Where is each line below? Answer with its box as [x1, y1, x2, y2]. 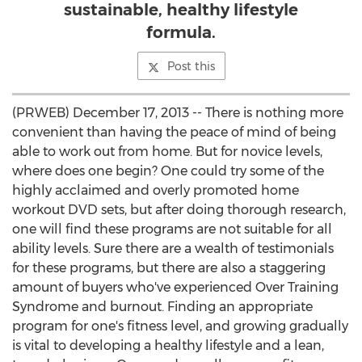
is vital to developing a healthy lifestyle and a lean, [12, 338, 324, 353]
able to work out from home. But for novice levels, [12, 144, 322, 159]
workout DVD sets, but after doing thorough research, [12, 202, 346, 217]
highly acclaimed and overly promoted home [12, 183, 299, 198]
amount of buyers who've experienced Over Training [12, 280, 339, 295]
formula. [146, 23, 216, 42]
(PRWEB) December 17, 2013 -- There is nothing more [12, 105, 343, 120]
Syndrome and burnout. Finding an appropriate [12, 299, 313, 314]
